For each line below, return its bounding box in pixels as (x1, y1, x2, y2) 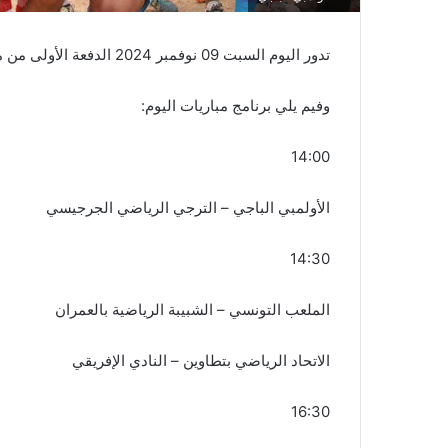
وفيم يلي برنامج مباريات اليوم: (141, 96, 330, 115)
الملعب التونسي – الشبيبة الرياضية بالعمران (55, 300, 330, 319)
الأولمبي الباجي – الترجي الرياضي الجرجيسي (46, 198, 330, 217)
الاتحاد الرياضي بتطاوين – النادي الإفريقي (72, 351, 330, 370)
